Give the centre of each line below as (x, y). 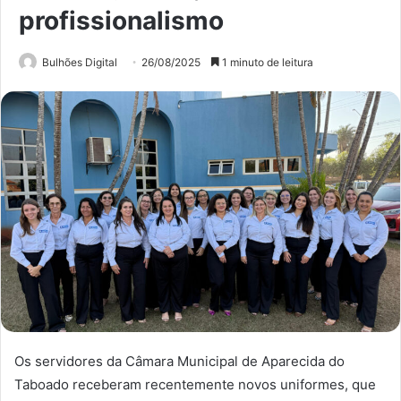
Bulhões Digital (80, 63)
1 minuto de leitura (266, 63)
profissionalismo (121, 21)
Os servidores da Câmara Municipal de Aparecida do (179, 362)
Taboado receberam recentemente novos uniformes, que (195, 385)
